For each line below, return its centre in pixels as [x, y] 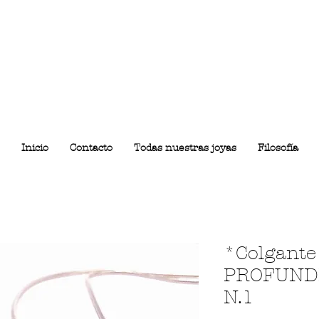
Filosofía [278, 148]
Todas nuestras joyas [185, 148]
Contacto [91, 148]
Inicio [35, 148]
